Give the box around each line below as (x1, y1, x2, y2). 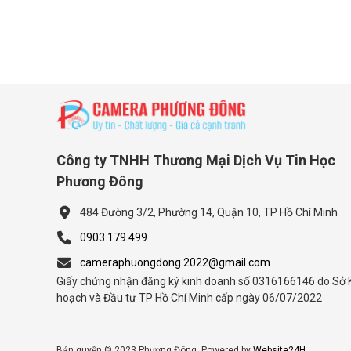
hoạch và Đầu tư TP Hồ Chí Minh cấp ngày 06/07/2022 (56, 291, 322, 304)
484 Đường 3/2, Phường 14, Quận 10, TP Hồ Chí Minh (80, 205, 338, 219)
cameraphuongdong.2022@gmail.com (80, 255, 270, 269)
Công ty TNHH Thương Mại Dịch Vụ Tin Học (56, 151, 335, 168)
